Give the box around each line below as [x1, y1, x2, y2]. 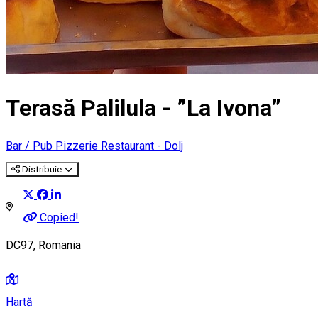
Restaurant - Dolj [101, 138, 183, 153]
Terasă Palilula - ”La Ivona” [6, 94, 281, 122]
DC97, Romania [6, 238, 81, 253]
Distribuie [22, 163, 62, 175]
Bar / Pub [6, 138, 55, 153]
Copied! [40, 211, 79, 224]
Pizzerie [55, 138, 101, 153]
